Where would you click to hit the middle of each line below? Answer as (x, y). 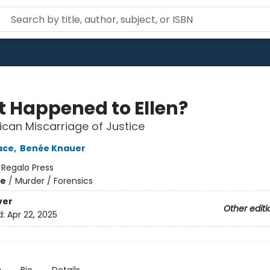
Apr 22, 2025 (32, 215)
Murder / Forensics (54, 181)
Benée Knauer (52, 148)
